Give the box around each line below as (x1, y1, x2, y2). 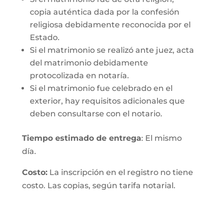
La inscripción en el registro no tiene (47, 168, 193, 177)
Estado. (29, 33, 60, 42)
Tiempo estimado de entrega (22, 133, 141, 143)
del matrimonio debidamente (29, 58, 148, 67)
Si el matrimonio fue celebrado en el (29, 84, 173, 93)
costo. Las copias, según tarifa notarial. (22, 181, 175, 190)
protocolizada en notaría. (29, 71, 129, 80)
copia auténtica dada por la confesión (29, 7, 179, 17)
